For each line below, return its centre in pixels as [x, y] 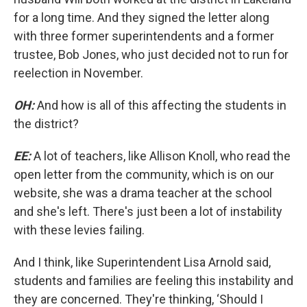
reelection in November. [78, 73]
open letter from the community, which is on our [144, 174]
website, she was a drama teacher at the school [143, 193]
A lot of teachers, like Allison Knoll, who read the [161, 156]
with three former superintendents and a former [144, 36]
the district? [46, 124]
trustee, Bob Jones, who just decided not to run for [151, 54]
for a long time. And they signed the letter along [142, 17]
